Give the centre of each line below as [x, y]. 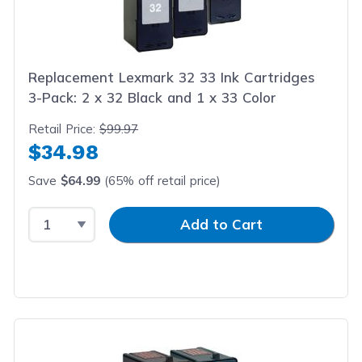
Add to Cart [221, 224]
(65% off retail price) [161, 181]
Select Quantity [80, 216]
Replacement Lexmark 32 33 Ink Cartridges [172, 77]
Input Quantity [143, 216]
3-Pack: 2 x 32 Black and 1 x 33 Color [153, 97]
